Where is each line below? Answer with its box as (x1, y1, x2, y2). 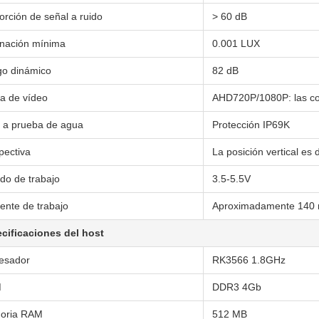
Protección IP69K (212, 119, 290, 131)
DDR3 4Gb (212, 281, 261, 293)
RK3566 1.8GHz (212, 254, 286, 266)
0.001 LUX (212, 38, 260, 50)
